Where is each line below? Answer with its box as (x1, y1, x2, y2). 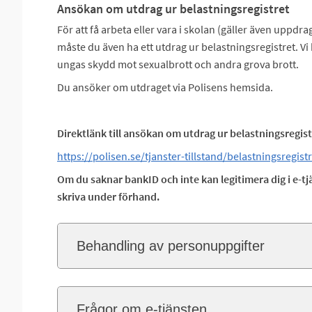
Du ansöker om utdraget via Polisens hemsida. (57, 80, 273, 94)
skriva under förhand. (57, 189, 159, 203)
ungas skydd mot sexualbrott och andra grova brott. (57, 57, 299, 71)
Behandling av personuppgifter (77, 238, 265, 253)
